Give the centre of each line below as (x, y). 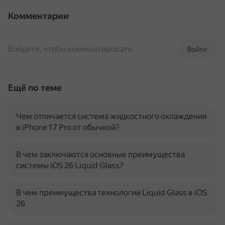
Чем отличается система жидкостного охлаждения (111, 116)
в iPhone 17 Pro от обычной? (68, 127)
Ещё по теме (35, 88)
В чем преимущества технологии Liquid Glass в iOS (111, 193)
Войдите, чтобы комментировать (70, 49)
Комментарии (38, 16)
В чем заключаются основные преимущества (100, 154)
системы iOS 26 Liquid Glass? (70, 165)
